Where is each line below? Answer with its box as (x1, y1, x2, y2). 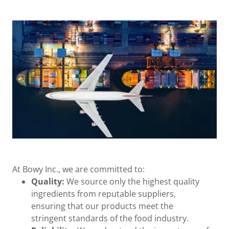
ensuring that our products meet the (31, 200, 173, 212)
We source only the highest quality (66, 175, 199, 187)
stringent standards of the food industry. (31, 212, 189, 224)
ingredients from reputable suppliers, (31, 188, 176, 199)
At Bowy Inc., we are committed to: (12, 163, 145, 175)
